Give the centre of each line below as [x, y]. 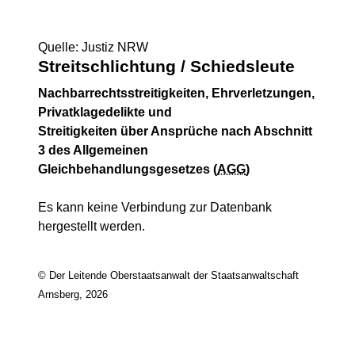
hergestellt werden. [92, 226]
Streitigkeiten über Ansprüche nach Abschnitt [175, 131]
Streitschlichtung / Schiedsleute [166, 66]
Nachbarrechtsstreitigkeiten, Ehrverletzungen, [176, 93]
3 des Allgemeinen [93, 150]
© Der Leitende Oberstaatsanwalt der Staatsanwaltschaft [168, 276]
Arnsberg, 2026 [73, 295]
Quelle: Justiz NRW [93, 47]
